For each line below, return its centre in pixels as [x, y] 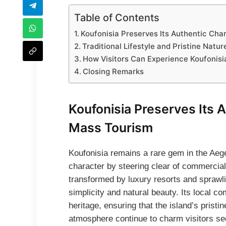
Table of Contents [117, 18]
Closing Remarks [114, 71]
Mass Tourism [111, 128]
